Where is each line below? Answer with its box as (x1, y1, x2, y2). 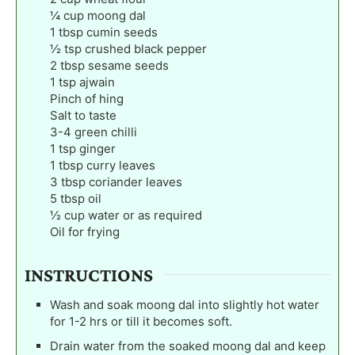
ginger (79, 140, 116, 156)
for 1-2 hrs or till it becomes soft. (50, 314, 232, 330)
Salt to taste (50, 107, 116, 123)
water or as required (88, 207, 202, 223)
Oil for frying (50, 223, 120, 239)
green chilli (74, 124, 137, 139)
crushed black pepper (85, 40, 207, 56)
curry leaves (86, 157, 155, 173)
